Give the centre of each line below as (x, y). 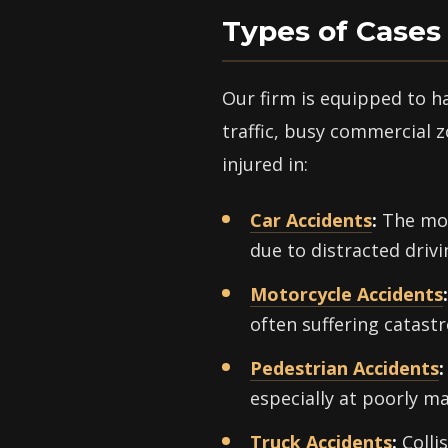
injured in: (265, 164)
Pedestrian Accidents (344, 368)
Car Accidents (311, 220)
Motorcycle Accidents (346, 294)
